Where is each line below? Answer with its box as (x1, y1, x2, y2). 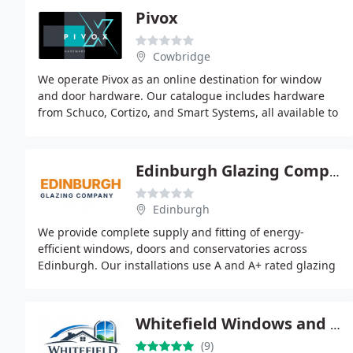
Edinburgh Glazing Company (329, 163, 340, 180)
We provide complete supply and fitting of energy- (38, 225, 304, 240)
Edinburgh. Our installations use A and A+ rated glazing (38, 258, 336, 273)
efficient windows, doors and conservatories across (38, 241, 307, 256)
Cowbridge (153, 49, 210, 64)
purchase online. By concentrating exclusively (38, 121, 280, 136)
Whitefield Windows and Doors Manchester (330, 316, 340, 333)
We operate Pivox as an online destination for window (38, 72, 321, 87)
